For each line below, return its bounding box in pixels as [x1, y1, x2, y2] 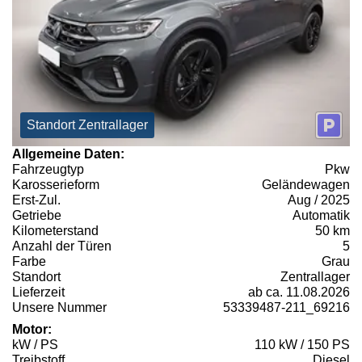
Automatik [293, 208, 350, 223]
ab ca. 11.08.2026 [248, 285, 350, 300]
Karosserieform [12, 178, 99, 192]
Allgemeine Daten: [12, 147, 124, 162]
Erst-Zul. [12, 193, 61, 208]
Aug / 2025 [288, 193, 350, 208]
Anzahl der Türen [12, 239, 112, 254]
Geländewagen [262, 178, 350, 192]
